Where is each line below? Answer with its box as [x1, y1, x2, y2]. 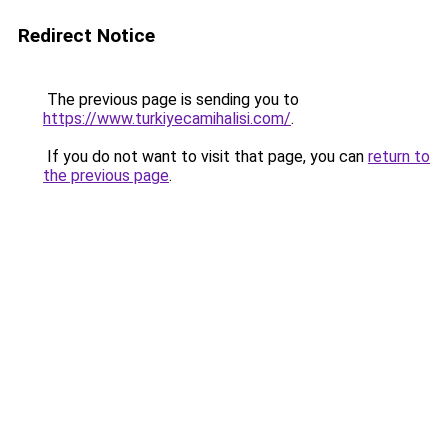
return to [368, 147, 430, 166]
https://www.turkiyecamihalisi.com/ [43, 109, 291, 128]
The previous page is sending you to [43, 90, 299, 109]
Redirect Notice [18, 24, 155, 47]
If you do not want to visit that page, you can [43, 147, 368, 166]
